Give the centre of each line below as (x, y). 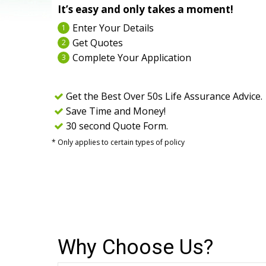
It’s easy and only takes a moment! (145, 9)
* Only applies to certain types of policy (118, 142)
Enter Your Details (113, 28)
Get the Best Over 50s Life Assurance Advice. (164, 96)
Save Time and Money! (116, 111)
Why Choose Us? (135, 247)
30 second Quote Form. (117, 126)
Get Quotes (98, 43)
